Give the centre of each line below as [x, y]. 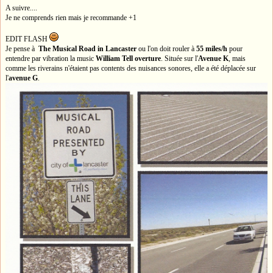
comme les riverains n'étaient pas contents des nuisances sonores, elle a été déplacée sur [131, 68]
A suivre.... [21, 8]
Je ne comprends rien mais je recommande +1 [71, 17]
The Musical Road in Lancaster [87, 48]
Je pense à [22, 48]
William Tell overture [128, 58]
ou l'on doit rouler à [166, 48]
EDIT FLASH [27, 39]
